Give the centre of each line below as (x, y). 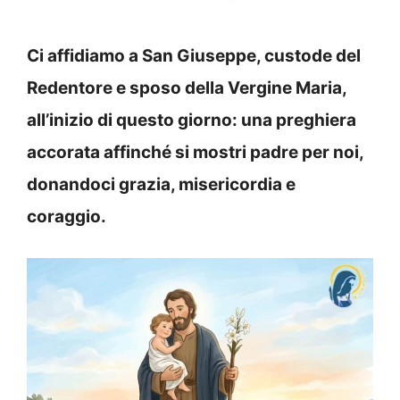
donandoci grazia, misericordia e (161, 184)
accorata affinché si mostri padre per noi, (195, 152)
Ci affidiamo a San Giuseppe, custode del (194, 55)
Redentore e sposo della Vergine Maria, (187, 87)
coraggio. (67, 216)
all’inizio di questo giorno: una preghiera (192, 120)
